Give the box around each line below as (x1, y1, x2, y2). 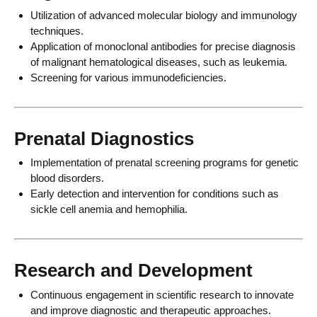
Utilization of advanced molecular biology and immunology (30, 8, 297, 21)
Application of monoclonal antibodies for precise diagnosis (30, 40, 296, 52)
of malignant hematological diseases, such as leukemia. (30, 55, 287, 68)
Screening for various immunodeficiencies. (30, 71, 226, 83)
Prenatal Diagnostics (14, 127, 194, 149)
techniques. (30, 24, 83, 37)
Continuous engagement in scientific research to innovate (30, 288, 294, 301)
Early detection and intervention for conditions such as (30, 188, 279, 200)
